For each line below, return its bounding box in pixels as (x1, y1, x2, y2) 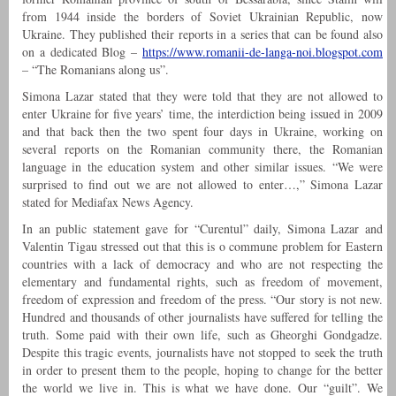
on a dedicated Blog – (22, 43, 142, 61)
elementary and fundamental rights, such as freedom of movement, (22, 273, 383, 291)
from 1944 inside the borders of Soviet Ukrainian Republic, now (22, 8, 383, 26)
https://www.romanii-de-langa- (142, 43, 296, 61)
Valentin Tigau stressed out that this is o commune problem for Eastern (22, 238, 383, 255)
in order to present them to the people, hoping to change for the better (22, 362, 383, 379)
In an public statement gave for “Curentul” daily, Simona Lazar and (22, 220, 383, 238)
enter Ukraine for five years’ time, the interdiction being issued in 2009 (22, 105, 383, 123)
